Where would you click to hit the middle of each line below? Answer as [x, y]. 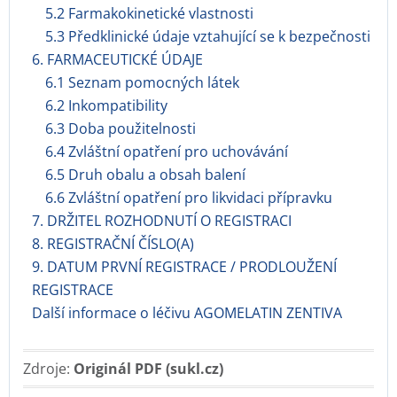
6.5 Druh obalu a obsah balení [145, 175]
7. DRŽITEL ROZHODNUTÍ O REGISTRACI [162, 221]
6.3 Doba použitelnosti [121, 128]
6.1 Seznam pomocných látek [142, 82]
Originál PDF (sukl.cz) [148, 369]
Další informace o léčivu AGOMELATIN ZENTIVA [187, 313]
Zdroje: [48, 369]
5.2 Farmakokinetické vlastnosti [149, 13]
